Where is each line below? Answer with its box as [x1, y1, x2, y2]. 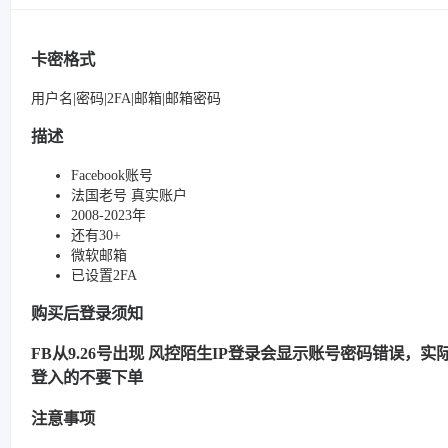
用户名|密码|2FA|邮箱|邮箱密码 [31, 90, 221, 106]
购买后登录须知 [31, 303, 143, 323]
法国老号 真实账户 [71, 187, 187, 203]
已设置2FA [71, 267, 137, 283]
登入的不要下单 [31, 368, 143, 388]
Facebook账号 [71, 167, 153, 183]
